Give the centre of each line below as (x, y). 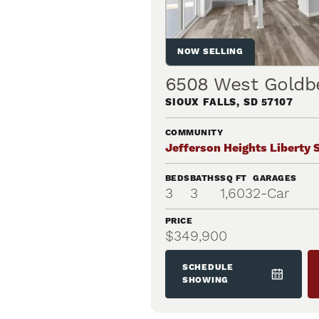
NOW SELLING (210, 51)
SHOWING (206, 280)
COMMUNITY (194, 132)
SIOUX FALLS (201, 102)
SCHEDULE (208, 267)
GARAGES (275, 178)
